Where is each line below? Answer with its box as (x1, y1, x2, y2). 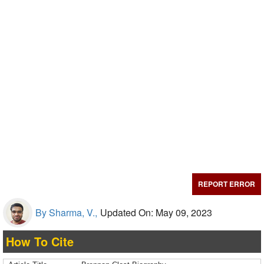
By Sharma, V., (35, 206, 97, 219)
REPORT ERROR (198, 179, 255, 189)
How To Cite (6, 233, 74, 250)
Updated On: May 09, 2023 (100, 206, 212, 219)
